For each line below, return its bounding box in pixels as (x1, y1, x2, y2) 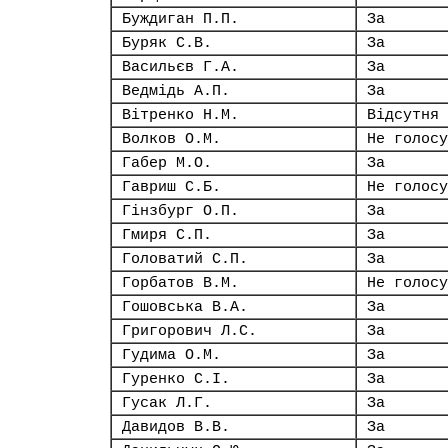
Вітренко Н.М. (122, 107, 239, 123)
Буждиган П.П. (122, 11, 239, 27)
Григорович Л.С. (122, 323, 257, 339)
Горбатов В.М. (122, 275, 239, 291)
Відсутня (367, 107, 439, 123)
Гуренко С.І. (122, 371, 230, 387)
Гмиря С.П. (122, 227, 212, 243)
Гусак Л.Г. (122, 395, 212, 411)
